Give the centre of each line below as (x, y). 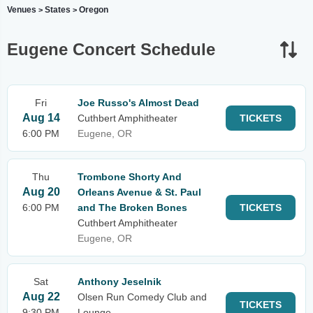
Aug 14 (41, 118)
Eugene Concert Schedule (111, 49)
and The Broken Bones (132, 208)
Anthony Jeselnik (119, 282)
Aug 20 (41, 192)
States (58, 10)
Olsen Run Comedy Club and (142, 297)
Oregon (94, 10)
